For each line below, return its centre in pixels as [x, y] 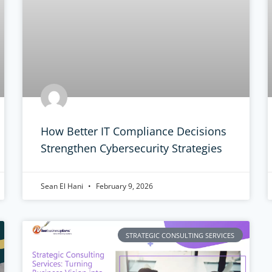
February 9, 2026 [124, 186]
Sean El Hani [63, 186]
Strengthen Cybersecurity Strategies [132, 148]
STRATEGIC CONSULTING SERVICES [180, 235]
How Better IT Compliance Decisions [134, 131]
